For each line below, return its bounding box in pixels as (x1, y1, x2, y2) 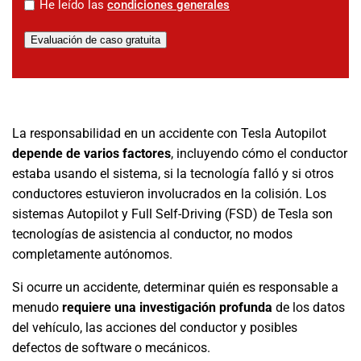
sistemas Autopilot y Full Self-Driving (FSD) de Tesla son (12, 206, 333, 222)
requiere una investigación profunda (62, 300, 272, 315)
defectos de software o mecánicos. (12, 340, 210, 355)
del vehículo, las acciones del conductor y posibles (12, 320, 297, 335)
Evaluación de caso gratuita (31, 34, 160, 46)
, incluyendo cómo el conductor (171, 146, 347, 161)
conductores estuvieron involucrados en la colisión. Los (12, 186, 326, 201)
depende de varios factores (12, 146, 171, 161)
